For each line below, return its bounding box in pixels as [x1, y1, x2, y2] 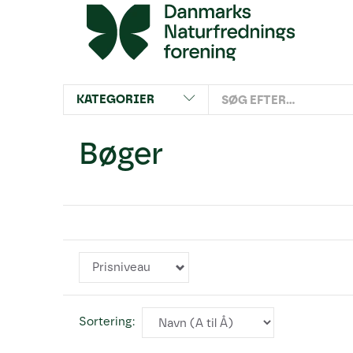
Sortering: [79, 314, 135, 329]
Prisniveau [92, 260, 150, 274]
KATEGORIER [76, 92, 154, 106]
